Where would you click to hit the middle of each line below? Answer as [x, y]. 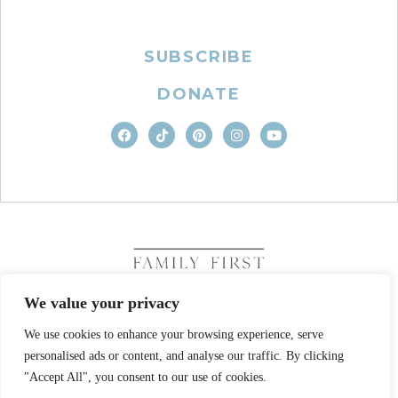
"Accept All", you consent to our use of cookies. [145, 377]
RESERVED [199, 355]
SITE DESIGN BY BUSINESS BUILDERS [199, 374]
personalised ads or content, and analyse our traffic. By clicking [184, 356]
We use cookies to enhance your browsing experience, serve [174, 334]
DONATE [199, 95]
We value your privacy [102, 303]
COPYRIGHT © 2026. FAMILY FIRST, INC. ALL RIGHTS [199, 341]
